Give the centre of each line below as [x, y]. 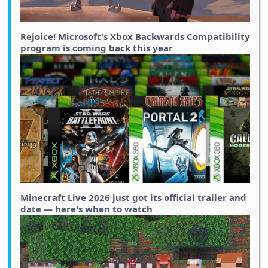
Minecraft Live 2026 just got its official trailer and [133, 198]
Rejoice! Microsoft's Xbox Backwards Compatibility [135, 37]
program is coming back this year [97, 48]
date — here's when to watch [86, 209]
